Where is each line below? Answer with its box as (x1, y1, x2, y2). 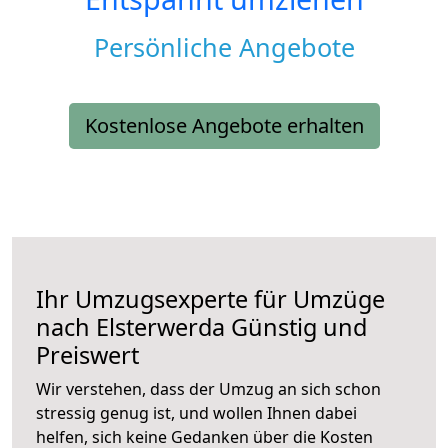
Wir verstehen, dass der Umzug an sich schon (36, 378, 381, 401)
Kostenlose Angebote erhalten (84, 112, 364, 140)
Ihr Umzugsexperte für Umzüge (36, 283, 385, 316)
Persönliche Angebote (93, 30, 355, 65)
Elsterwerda (96, 311, 225, 344)
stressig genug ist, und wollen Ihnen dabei (36, 402, 357, 425)
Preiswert (36, 339, 139, 372)
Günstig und (225, 311, 367, 344)
